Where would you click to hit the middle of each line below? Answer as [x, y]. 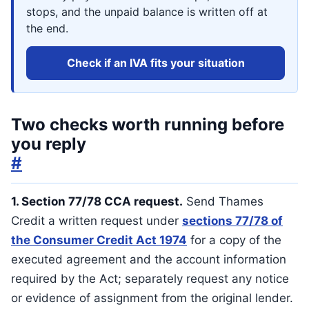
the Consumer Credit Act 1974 [99, 240]
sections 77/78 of [232, 221]
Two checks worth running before [148, 124]
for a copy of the [234, 240]
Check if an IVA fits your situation [156, 63]
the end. [47, 28]
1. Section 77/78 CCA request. [97, 201]
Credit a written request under [97, 221]
